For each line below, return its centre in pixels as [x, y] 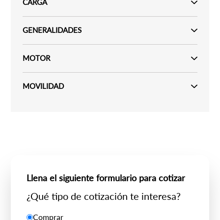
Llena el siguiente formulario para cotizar [106, 178]
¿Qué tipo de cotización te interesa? [104, 196]
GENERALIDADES [52, 30]
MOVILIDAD [43, 86]
